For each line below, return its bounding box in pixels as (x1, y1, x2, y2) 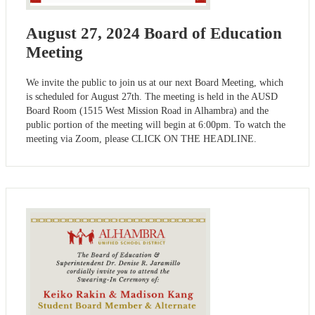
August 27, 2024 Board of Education (26, 25, 282, 43)
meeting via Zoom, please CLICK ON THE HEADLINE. (26, 134, 257, 145)
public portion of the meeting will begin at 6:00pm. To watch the (26, 120, 285, 131)
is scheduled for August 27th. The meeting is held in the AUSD (26, 91, 278, 103)
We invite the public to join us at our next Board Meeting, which (26, 77, 283, 89)
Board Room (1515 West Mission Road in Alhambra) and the (26, 105, 269, 117)
